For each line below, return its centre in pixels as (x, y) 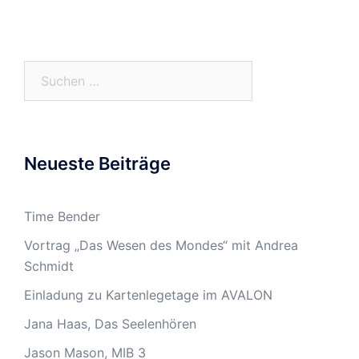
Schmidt (49, 266)
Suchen (45, 71)
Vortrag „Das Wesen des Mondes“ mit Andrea (161, 245)
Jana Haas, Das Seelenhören (110, 324)
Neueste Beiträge (97, 163)
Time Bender (62, 216)
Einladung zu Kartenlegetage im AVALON (148, 295)
